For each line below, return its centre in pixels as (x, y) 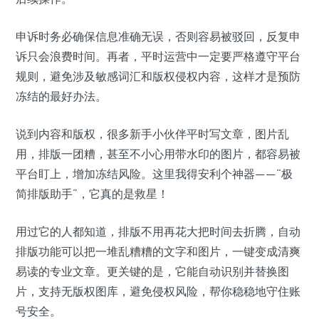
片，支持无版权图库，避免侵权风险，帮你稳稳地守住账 (158, 292)
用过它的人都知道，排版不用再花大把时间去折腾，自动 (158, 232)
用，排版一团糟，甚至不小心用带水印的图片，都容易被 (158, 154)
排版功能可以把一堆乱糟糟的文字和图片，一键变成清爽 (158, 252)
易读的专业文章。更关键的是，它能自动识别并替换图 (152, 272)
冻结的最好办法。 (61, 96)
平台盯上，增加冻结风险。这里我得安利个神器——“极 (154, 174)
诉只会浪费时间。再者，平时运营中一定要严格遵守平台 (158, 57)
